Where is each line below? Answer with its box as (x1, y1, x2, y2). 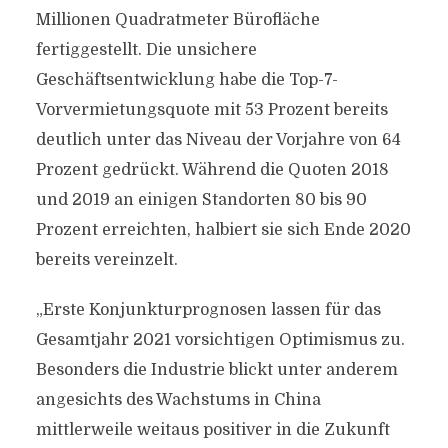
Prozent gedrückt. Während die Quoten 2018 (35, 161, 389, 179)
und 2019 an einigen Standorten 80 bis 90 (35, 191, 367, 209)
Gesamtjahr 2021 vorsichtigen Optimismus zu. (35, 331, 405, 349)
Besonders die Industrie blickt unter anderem (35, 361, 398, 379)
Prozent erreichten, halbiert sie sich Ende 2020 (35, 221, 411, 239)
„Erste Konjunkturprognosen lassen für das (35, 301, 381, 319)
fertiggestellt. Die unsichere (35, 41, 257, 59)
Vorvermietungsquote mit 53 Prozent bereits (35, 101, 388, 119)
